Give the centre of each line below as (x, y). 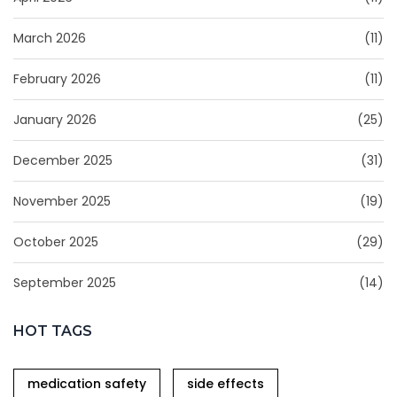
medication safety (87, 384)
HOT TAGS (53, 331)
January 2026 (55, 120)
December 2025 (63, 161)
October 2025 (56, 242)
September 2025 (65, 283)
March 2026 (50, 39)
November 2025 (62, 202)
